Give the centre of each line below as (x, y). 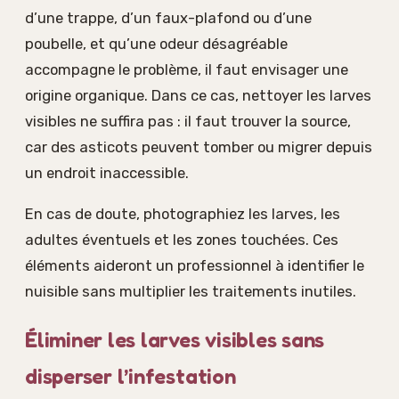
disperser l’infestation (130, 377)
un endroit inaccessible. (107, 173)
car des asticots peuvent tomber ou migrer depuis (199, 147)
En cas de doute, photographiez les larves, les (183, 213)
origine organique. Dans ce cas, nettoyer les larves (198, 96)
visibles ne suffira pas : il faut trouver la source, (188, 122)
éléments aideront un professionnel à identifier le (195, 265)
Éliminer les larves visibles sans (175, 340)
